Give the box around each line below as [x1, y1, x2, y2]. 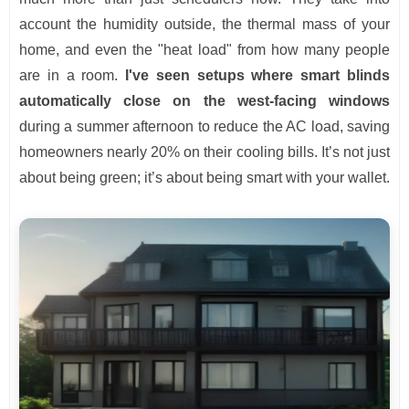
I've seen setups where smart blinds [125, 68, 391, 84]
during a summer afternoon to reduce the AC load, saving [19, 119, 390, 135]
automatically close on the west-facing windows [19, 93, 390, 110]
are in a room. [19, 68, 126, 84]
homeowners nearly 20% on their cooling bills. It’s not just [19, 144, 390, 161]
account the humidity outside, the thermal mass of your [19, 16, 390, 33]
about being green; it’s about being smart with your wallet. [19, 170, 390, 186]
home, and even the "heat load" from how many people [19, 42, 390, 58]
